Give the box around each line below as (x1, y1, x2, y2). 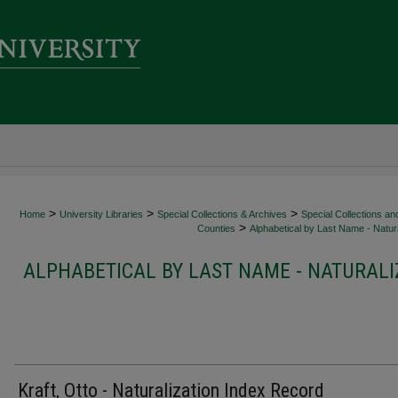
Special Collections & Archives (157, 209, 287, 219)
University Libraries (60, 209, 143, 219)
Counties (197, 223, 235, 234)
